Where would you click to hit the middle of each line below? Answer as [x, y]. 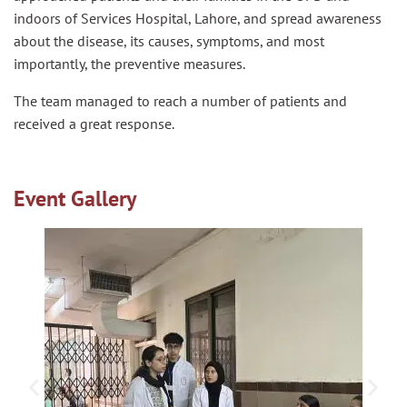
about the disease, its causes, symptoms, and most [169, 40]
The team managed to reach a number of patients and [180, 100]
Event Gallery [75, 198]
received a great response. [94, 123]
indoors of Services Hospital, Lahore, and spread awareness [198, 18]
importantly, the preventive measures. [129, 63]
